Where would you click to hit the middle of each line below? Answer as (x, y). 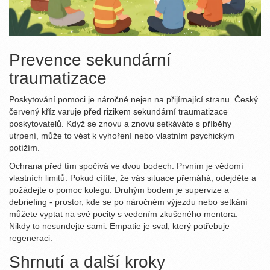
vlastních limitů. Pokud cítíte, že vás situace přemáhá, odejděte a (133, 178)
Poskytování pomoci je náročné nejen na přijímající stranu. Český (133, 100)
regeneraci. (31, 238)
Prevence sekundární (90, 60)
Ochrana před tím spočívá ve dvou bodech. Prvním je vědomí (126, 166)
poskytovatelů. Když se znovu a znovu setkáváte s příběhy (120, 124)
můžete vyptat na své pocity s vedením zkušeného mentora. (124, 214)
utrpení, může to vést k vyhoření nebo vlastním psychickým (122, 136)
